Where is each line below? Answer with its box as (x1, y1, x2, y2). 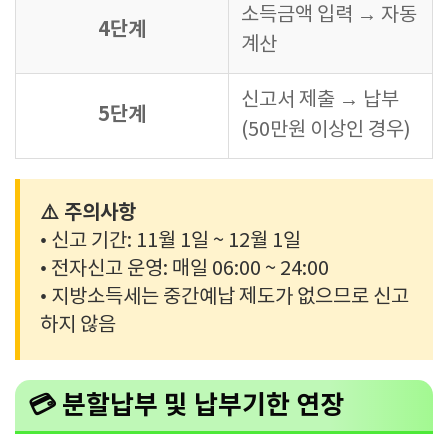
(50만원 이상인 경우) (241, 119, 411, 142)
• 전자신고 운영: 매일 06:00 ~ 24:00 (40, 258, 329, 281)
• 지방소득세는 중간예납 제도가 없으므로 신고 (40, 286, 409, 309)
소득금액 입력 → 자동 (241, 4, 417, 27)
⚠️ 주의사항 (40, 201, 136, 225)
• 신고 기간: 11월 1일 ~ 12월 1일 (40, 230, 301, 253)
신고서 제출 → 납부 (241, 89, 399, 112)
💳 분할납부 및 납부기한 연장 (27, 390, 344, 421)
